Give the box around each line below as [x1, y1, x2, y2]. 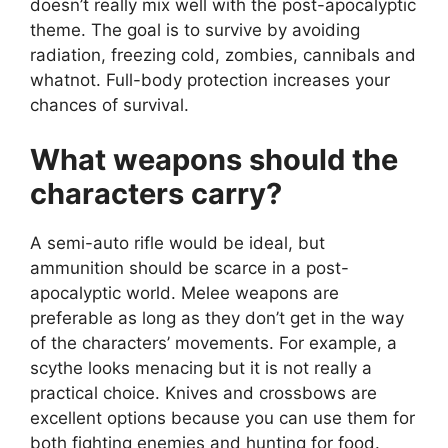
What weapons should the [30, 142, 398, 178]
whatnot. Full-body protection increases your [30, 69, 390, 90]
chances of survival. [30, 94, 189, 115]
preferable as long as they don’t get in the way [30, 308, 404, 329]
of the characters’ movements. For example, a [30, 333, 397, 354]
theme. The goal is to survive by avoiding [30, 19, 360, 40]
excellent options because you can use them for [30, 408, 415, 429]
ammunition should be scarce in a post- [30, 258, 349, 279]
